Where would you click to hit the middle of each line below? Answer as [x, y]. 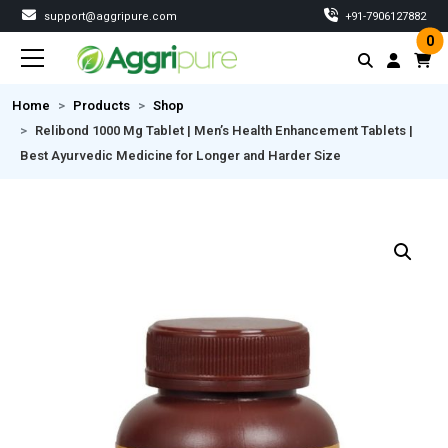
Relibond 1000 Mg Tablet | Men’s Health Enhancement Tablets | [224, 131]
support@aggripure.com [109, 16]
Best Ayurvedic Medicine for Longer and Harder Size [180, 156]
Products [101, 106]
